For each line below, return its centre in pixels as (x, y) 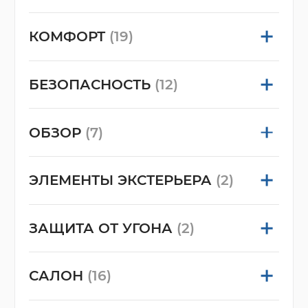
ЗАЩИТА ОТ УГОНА (102, 228)
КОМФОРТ (69, 37)
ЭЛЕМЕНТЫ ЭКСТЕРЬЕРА (122, 180)
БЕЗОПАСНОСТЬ (91, 85)
